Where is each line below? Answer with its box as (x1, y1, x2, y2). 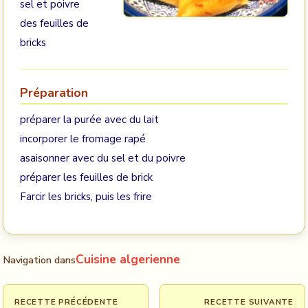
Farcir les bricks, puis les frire (20, 190, 152, 203)
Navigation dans (3, 253, 76, 267)
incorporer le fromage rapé (20, 132, 146, 146)
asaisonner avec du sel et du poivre (20, 151, 186, 165)
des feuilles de (20, 16, 89, 30)
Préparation (20, 85, 88, 101)
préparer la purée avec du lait (20, 113, 159, 126)
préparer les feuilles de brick (20, 170, 153, 184)
